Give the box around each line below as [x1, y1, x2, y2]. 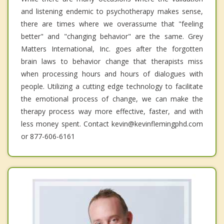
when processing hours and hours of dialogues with [21, 69, 203, 79]
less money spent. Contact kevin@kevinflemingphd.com [21, 119, 203, 129]
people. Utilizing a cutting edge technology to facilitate [21, 81, 203, 91]
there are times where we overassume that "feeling [21, 19, 203, 29]
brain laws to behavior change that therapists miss [21, 56, 203, 66]
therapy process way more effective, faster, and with [21, 106, 203, 116]
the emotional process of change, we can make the [21, 94, 203, 104]
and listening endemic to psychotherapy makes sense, [21, 6, 203, 16]
